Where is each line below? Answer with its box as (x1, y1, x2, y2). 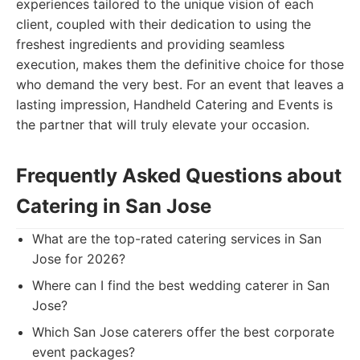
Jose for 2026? (32, 251, 125, 267)
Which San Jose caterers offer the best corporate (32, 324, 334, 340)
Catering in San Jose (16, 194, 211, 218)
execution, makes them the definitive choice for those (16, 56, 344, 72)
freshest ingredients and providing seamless (16, 36, 284, 52)
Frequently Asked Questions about (16, 164, 342, 187)
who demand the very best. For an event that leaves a (16, 76, 344, 92)
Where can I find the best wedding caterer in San (32, 277, 329, 293)
